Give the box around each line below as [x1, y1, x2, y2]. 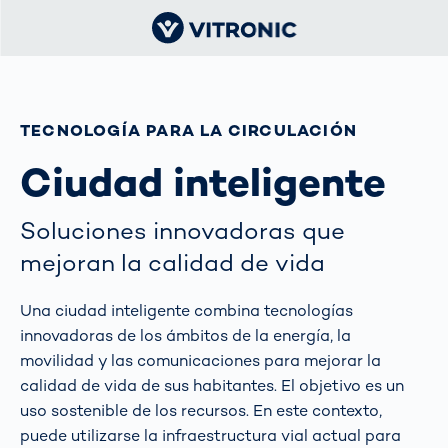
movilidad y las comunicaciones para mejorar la [20, 349, 381, 371]
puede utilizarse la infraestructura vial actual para [20, 424, 401, 446]
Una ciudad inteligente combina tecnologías [20, 299, 353, 321]
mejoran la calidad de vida [20, 247, 325, 279]
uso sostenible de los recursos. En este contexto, [20, 399, 382, 421]
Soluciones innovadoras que [20, 215, 345, 247]
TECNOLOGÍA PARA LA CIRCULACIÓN [20, 120, 357, 141]
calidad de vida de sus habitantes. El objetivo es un [20, 374, 404, 396]
